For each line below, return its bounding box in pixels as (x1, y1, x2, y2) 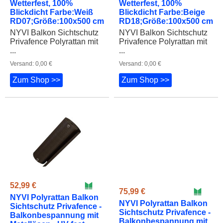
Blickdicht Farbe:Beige (119, 7, 205, 16)
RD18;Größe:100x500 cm (119, 16, 213, 25)
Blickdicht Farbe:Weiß (10, 7, 93, 16)
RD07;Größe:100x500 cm (10, 16, 104, 25)
